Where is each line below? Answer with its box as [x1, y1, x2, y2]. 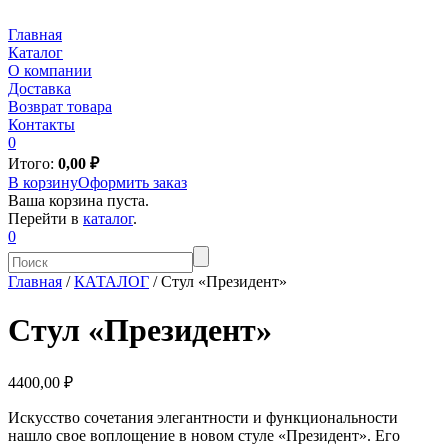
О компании [8, 62, 92, 79]
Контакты [8, 116, 75, 133]
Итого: [8, 155, 58, 172]
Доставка [8, 80, 71, 97]
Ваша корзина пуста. [8, 192, 149, 209]
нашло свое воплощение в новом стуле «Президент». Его [8, 426, 400, 444]
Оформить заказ [78, 174, 187, 191]
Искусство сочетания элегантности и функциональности [8, 408, 398, 426]
